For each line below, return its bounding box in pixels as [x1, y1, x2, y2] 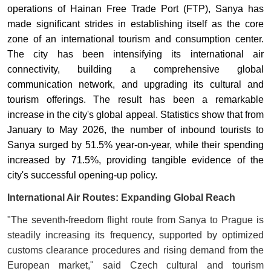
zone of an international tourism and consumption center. [7, 34, 264, 45]
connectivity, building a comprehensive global [7, 64, 264, 75]
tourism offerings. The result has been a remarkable [7, 94, 264, 105]
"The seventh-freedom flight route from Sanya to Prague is [7, 215, 264, 226]
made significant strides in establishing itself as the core [7, 19, 264, 30]
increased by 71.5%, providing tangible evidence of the [7, 155, 264, 166]
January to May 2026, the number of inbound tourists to [7, 125, 264, 135]
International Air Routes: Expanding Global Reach [7, 192, 235, 203]
